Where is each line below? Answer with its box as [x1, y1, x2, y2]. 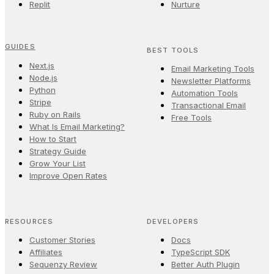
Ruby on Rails [29, 109, 81, 119]
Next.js [29, 60, 54, 70]
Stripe [29, 97, 51, 107]
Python [29, 84, 56, 95]
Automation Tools [171, 87, 238, 98]
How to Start [29, 133, 76, 144]
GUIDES [5, 42, 35, 51]
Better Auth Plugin [171, 259, 240, 269]
